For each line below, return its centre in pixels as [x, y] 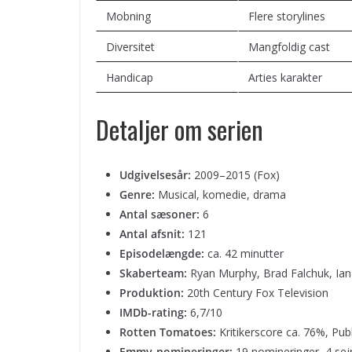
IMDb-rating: [153, 312]
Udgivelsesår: [155, 174]
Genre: [137, 194]
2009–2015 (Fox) [235, 174]
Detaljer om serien [180, 129]
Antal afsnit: [152, 233]
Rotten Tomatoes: [168, 332]
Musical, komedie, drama [220, 194]
